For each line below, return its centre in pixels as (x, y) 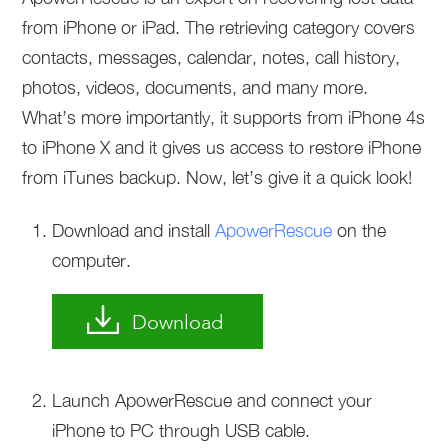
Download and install (134, 230)
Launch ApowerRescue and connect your (212, 400)
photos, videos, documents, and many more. (195, 87)
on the (359, 230)
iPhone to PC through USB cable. (181, 430)
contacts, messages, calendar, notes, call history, (211, 57)
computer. (92, 260)
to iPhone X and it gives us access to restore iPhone (222, 147)
